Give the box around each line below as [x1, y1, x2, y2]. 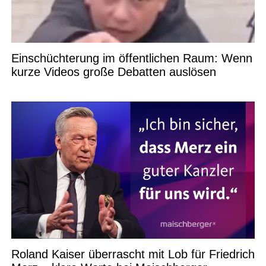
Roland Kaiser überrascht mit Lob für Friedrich [11, 247, 255, 261]
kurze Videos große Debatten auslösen [11, 65, 216, 78]
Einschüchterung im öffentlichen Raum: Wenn [11, 51, 252, 65]
